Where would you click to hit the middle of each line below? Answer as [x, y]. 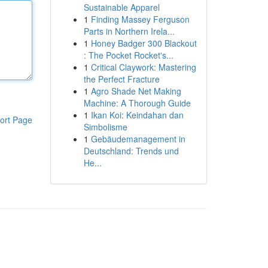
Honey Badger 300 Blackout [144, 43]
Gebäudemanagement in [138, 139]
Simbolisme [105, 127]
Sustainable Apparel [121, 7]
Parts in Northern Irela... [129, 31]
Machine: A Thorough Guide [137, 103]
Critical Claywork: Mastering [143, 67]
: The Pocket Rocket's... [128, 55]
